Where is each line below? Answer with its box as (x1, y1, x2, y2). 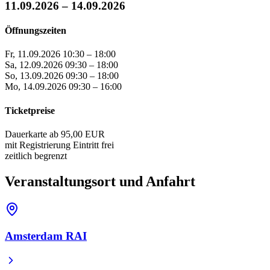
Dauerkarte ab (5, 128, 58, 139)
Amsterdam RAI (5, 230, 87, 243)
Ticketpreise (5, 105, 55, 116)
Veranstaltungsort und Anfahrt (5, 173, 195, 189)
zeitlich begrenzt (5, 150, 67, 161)
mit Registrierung (5, 139, 71, 150)
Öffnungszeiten (5, 25, 66, 36)
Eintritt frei (73, 139, 114, 150)
